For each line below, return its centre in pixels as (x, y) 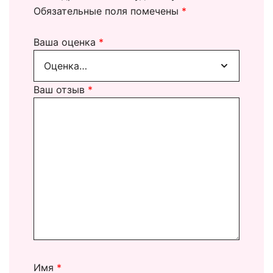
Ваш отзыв (61, 89)
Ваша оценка (66, 42)
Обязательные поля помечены (108, 11)
